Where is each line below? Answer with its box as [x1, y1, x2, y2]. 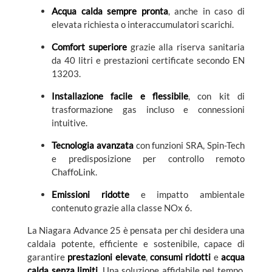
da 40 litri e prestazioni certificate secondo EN [52, 55, 245, 66]
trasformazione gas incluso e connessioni [52, 104, 245, 115]
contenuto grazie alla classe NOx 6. [52, 202, 192, 214]
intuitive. [52, 117, 87, 129]
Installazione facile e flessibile [52, 90, 188, 102]
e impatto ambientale [129, 189, 245, 200]
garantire [27, 251, 68, 263]
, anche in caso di [168, 5, 245, 17]
